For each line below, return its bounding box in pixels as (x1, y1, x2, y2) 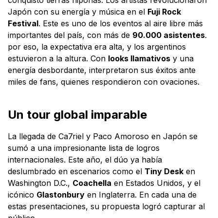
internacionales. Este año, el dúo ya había (8, 154, 162, 164)
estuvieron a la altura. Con (8, 53, 108, 63)
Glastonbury (36, 189, 85, 200)
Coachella (73, 178, 111, 188)
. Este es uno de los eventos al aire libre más (38, 18, 203, 28)
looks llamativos (108, 53, 170, 63)
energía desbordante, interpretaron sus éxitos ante (8, 65, 196, 75)
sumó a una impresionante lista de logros (8, 143, 160, 153)
